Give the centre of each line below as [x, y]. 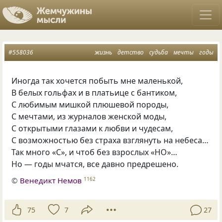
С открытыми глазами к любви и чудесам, [92, 128]
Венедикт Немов [51, 180]
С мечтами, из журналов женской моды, [89, 116]
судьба [159, 52]
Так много [31, 152]
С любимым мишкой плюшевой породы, [90, 105]
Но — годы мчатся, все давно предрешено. [95, 164]
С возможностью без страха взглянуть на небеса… [110, 140]
